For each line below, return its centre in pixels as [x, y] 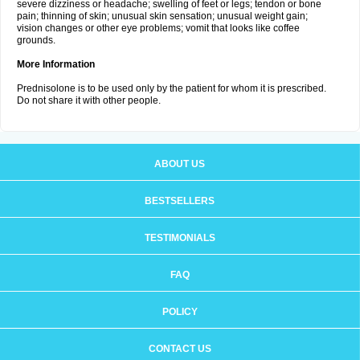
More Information [56, 64]
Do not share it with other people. [89, 100]
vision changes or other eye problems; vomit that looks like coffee [158, 28]
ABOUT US [180, 164]
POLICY [180, 312]
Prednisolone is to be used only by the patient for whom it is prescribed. [172, 88]
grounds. [36, 40]
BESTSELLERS [180, 201]
